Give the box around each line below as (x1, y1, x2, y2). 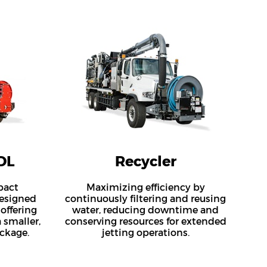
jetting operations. (101, 227, 190, 238)
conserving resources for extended (64, 216, 226, 227)
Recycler (114, 153, 176, 170)
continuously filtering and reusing (65, 193, 226, 204)
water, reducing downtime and (72, 204, 219, 216)
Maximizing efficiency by (86, 182, 205, 193)
